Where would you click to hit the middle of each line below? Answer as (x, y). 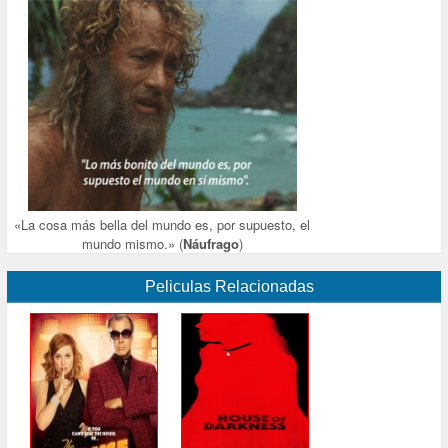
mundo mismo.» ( (132, 244)
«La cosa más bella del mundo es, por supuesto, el (162, 225)
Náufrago (210, 244)
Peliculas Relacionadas (229, 287)
